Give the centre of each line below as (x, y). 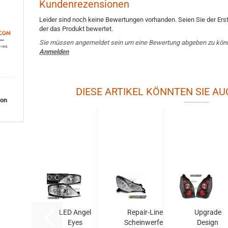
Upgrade (208, 212)
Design (208, 222)
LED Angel (75, 212)
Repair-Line (145, 212)
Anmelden (54, 52)
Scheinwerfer (145, 222)
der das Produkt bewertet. (76, 29)
